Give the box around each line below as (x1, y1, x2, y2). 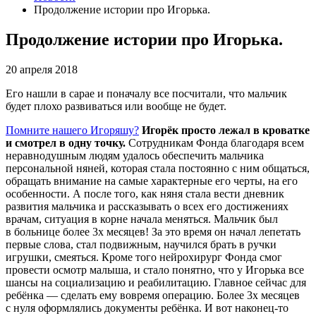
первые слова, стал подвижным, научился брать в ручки (6, 238, 276, 250)
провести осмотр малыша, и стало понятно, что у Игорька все (6, 263, 304, 276)
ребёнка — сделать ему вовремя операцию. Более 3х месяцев (6, 288, 300, 301)
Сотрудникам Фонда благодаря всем (126, 136, 304, 149)
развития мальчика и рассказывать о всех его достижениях (6, 200, 288, 212)
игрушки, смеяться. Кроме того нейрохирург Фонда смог (6, 250, 282, 263)
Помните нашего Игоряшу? (6, 123, 139, 136)
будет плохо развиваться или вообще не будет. (6, 99, 226, 112)
